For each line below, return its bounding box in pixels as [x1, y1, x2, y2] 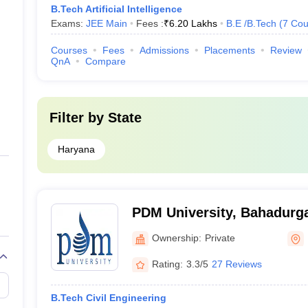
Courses [50, 45, 87, 56]
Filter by [49, 110, 108, 125]
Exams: [50, 18, 86, 29]
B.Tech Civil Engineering [50, 292, 166, 303]
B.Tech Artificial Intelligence [50, 3, 182, 14]
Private [204, 232, 235, 243]
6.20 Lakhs [168, 18, 217, 29]
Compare [85, 56, 126, 67]
